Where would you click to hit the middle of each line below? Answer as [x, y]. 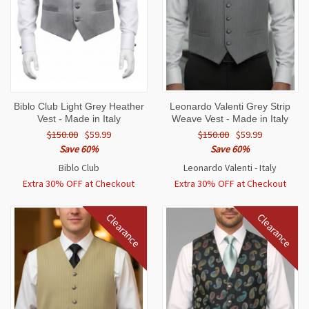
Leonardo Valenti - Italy [230, 168]
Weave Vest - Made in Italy [230, 119]
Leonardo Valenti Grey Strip [230, 107]
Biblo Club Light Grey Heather [79, 107]
